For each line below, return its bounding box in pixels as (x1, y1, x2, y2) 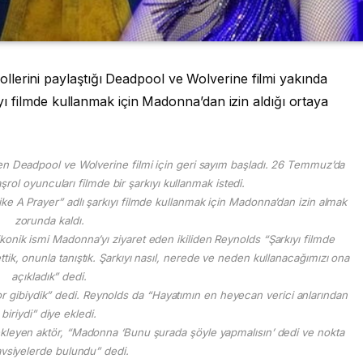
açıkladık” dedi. (11, 269, 87, 283)
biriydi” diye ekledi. (2, 306, 96, 320)
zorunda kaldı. (14, 213, 84, 227)
